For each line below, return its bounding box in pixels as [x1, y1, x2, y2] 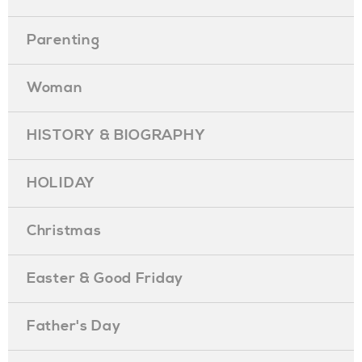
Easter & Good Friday [27, 269, 183, 288]
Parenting [27, 31, 100, 49]
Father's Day [27, 317, 121, 335]
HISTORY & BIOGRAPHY [27, 126, 206, 145]
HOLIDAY [27, 174, 95, 192]
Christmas [27, 221, 102, 240]
